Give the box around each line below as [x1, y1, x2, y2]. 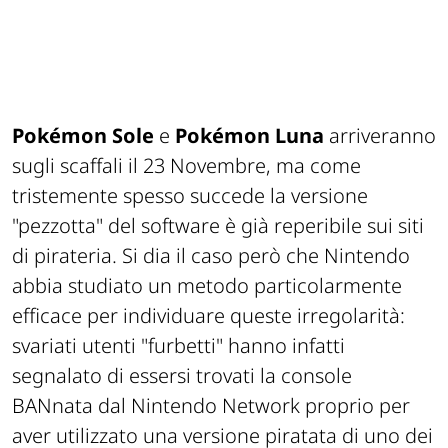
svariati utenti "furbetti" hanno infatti [12, 332, 345, 360]
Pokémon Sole [12, 122, 154, 150]
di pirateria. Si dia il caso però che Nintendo [12, 242, 410, 270]
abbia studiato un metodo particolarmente [12, 272, 402, 300]
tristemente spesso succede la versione [12, 182, 368, 210]
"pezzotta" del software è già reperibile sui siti [12, 212, 424, 240]
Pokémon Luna [175, 122, 324, 150]
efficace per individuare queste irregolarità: [12, 302, 405, 330]
